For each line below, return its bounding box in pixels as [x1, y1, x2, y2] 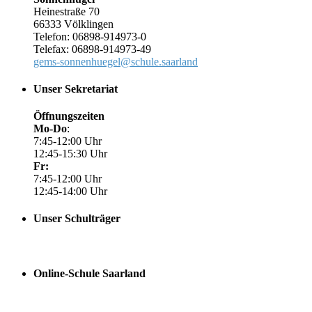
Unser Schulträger [33, 212, 120, 225]
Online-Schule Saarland [33, 267, 146, 279]
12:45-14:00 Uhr [33, 185, 107, 198]
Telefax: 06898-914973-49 [33, 42, 151, 55]
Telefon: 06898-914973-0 [33, 30, 146, 42]
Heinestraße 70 [33, 5, 100, 17]
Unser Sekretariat [33, 82, 118, 95]
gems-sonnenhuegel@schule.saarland [33, 55, 198, 68]
